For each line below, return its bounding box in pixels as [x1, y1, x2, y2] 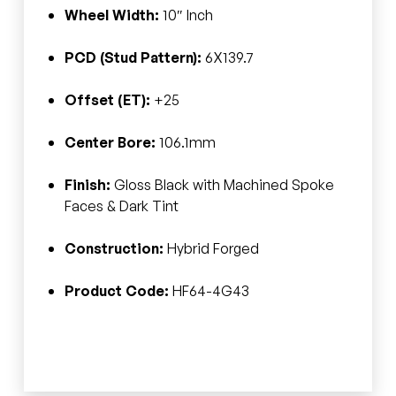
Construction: [64, 239, 164, 257]
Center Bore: [64, 133, 156, 151]
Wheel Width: [64, 5, 159, 24]
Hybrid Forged [163, 239, 259, 257]
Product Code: [64, 281, 169, 300]
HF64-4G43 [168, 281, 249, 300]
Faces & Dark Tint [64, 196, 179, 215]
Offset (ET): [64, 90, 150, 109]
